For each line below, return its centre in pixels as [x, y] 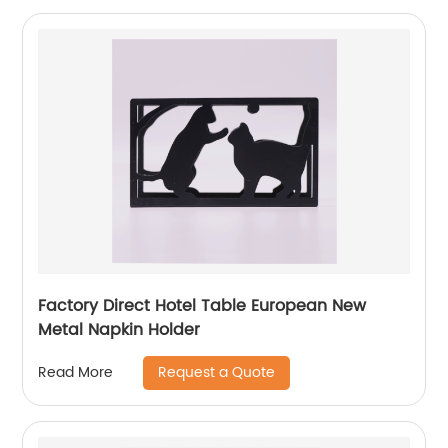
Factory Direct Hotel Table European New [202, 305]
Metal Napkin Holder [119, 329]
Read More [76, 373]
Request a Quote [217, 372]
